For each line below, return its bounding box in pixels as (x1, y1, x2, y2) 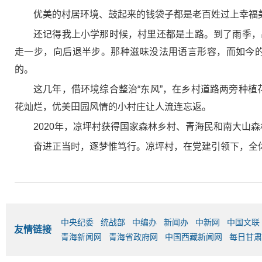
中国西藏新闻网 (165, 232, 222, 242)
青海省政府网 (109, 232, 158, 242)
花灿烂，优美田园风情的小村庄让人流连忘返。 (15, 102, 211, 112)
